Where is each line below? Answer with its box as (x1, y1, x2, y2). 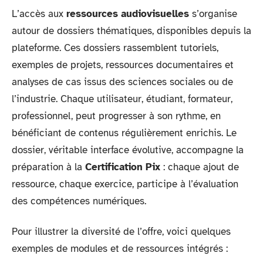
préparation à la (12, 161, 85, 173)
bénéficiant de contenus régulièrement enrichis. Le (12, 127, 237, 139)
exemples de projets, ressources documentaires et (12, 59, 234, 71)
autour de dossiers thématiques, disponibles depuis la (12, 25, 251, 37)
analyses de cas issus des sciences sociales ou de (12, 76, 233, 88)
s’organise (189, 8, 237, 20)
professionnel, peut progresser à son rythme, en (12, 110, 221, 122)
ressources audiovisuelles (66, 8, 189, 20)
